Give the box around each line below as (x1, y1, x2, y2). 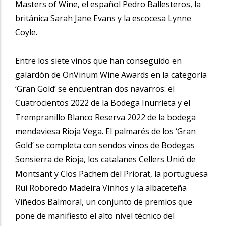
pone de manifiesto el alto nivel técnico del (15, 210, 175, 221)
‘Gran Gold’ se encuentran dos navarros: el (15, 83, 175, 94)
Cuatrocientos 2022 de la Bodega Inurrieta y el (15, 97, 190, 108)
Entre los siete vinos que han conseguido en (15, 54, 182, 66)
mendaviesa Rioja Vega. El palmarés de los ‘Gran (15, 125, 196, 137)
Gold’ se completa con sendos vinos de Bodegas (15, 139, 195, 151)
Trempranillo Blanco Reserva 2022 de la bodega (15, 111, 196, 123)
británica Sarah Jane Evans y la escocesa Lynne (15, 12, 191, 24)
